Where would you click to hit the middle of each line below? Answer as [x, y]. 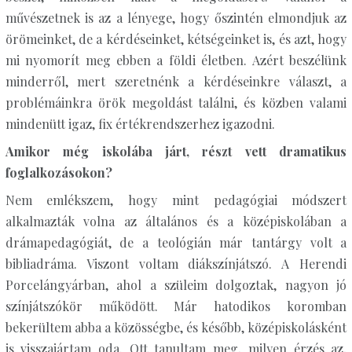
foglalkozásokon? [59, 172]
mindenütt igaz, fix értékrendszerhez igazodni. [140, 124]
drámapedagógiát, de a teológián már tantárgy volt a [176, 242]
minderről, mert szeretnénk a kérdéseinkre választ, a [176, 81]
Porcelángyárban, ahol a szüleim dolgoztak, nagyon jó [176, 285]
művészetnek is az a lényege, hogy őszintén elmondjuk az [176, 18]
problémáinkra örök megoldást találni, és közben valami [176, 103]
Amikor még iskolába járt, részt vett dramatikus [176, 151]
